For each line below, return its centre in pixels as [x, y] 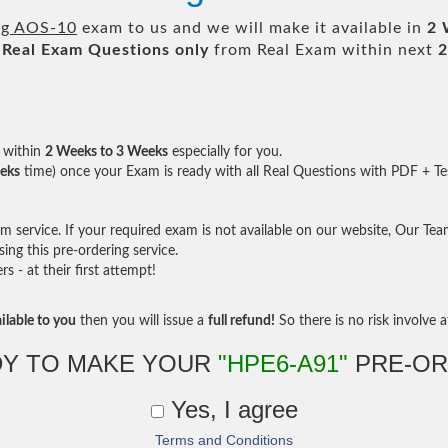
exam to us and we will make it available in [252, 28]
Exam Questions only [125, 50]
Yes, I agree [230, 409]
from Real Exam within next [323, 50]
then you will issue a [142, 321]
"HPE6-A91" [283, 363]
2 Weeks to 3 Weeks [106, 152]
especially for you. [225, 152]
